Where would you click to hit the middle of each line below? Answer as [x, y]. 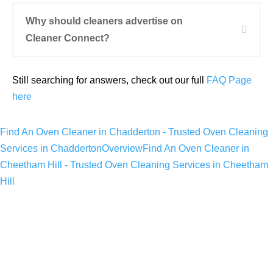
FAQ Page [229, 80]
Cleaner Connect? [68, 38]
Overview [122, 148]
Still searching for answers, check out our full [109, 80]
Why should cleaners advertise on [104, 21]
